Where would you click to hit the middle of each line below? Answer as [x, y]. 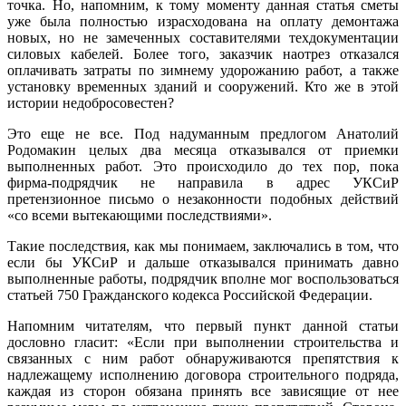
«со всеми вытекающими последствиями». [140, 215]
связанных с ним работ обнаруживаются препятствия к [203, 358]
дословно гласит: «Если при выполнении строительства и [203, 342]
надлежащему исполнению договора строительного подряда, [203, 374]
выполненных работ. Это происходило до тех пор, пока [203, 166]
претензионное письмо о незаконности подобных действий [203, 198]
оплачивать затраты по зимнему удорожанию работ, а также [203, 70]
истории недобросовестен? [91, 102]
